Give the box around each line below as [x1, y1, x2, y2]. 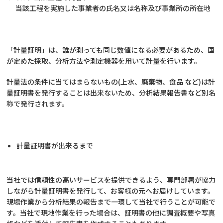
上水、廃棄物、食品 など [120, 76, 199, 87]
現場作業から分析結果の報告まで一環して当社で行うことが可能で [6, 196, 216, 207]
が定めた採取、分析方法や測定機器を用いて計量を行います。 [6, 55, 202, 66]
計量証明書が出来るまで [16, 140, 101, 150]
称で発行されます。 [6, 98, 69, 109]
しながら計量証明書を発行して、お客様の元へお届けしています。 [6, 185, 215, 196]
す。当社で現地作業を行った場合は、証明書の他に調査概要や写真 [6, 207, 216, 218]
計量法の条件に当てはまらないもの [6, 76, 118, 87]
